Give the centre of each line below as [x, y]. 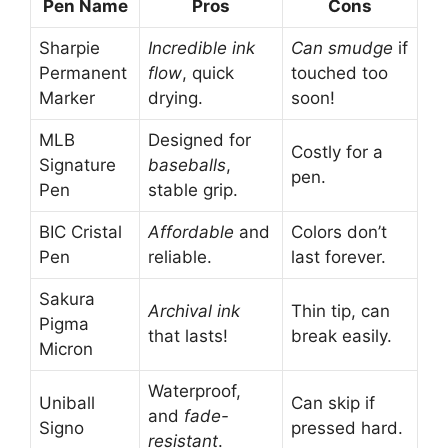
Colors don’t [339, 231]
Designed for [199, 139]
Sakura [67, 298]
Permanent [83, 72]
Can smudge [342, 47]
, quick [208, 72]
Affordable [191, 231]
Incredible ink [201, 47]
